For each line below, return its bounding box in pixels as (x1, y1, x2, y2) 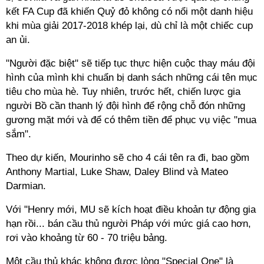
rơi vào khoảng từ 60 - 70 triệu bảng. (6, 232, 167, 243)
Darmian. (6, 180, 46, 192)
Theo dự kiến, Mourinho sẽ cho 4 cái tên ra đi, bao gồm (6, 152, 249, 163)
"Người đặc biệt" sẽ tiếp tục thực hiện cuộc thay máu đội (6, 58, 255, 69)
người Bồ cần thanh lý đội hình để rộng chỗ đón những (6, 100, 245, 111)
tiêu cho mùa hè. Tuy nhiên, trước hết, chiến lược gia (6, 86, 240, 97)
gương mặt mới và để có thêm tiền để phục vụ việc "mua (6, 114, 256, 126)
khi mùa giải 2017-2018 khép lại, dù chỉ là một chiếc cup (6, 20, 253, 31)
